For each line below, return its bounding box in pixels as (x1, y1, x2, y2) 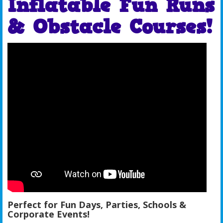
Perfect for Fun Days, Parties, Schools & (7, 198, 186, 211)
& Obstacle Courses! (7, 13, 212, 40)
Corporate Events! (7, 208, 90, 220)
